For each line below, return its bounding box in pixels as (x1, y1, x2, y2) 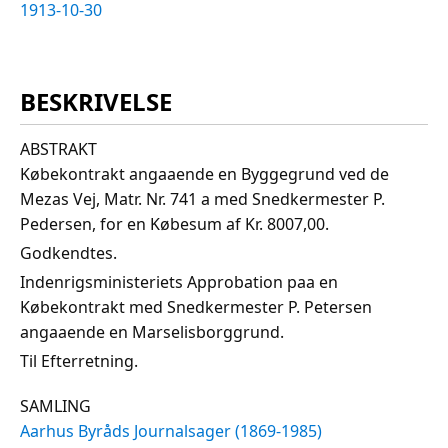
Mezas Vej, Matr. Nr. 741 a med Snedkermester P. (20, 187, 385, 210)
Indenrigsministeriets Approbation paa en (20, 270, 338, 293)
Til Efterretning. (20, 349, 138, 372)
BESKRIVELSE (20, 84, 172, 118)
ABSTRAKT (20, 137, 97, 160)
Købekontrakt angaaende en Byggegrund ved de (20, 162, 389, 185)
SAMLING (20, 394, 91, 417)
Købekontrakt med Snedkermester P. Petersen (20, 295, 372, 318)
